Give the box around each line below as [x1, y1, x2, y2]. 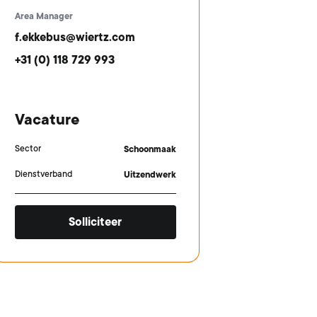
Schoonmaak [123, 144, 176, 154]
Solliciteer [69, 216, 122, 229]
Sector [14, 144, 41, 154]
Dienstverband [14, 169, 72, 179]
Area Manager [14, 11, 73, 21]
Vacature [14, 111, 79, 128]
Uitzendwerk [123, 170, 176, 180]
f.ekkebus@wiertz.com [14, 31, 135, 44]
